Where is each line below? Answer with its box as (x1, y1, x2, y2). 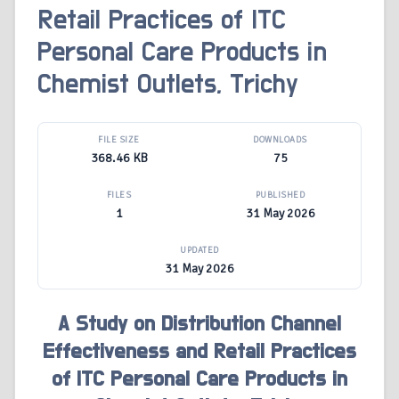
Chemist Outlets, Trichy (37, 71, 298, 99)
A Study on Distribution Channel (58, 313, 341, 336)
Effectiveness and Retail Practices (43, 341, 356, 363)
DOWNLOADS (253, 134, 307, 146)
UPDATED (180, 245, 219, 256)
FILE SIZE (98, 134, 140, 146)
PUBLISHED (255, 190, 305, 201)
